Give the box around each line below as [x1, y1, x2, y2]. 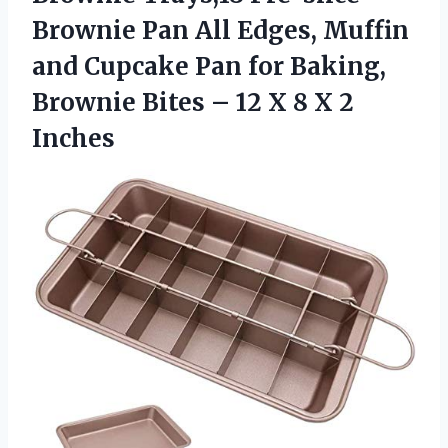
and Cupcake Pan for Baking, [32, 50, 386, 82]
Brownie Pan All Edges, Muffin [32, 14, 409, 46]
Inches [32, 122, 115, 154]
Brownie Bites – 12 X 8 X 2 [32, 86, 354, 118]
